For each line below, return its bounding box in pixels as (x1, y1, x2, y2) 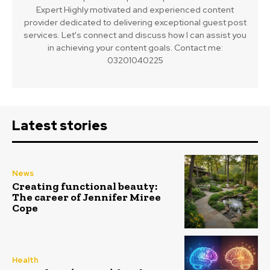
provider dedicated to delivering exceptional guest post (24, 16, 246, 28)
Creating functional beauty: (12, 180, 157, 193)
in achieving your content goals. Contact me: (47, 42, 223, 53)
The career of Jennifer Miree (12, 190, 161, 204)
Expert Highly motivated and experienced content (36, 4, 234, 15)
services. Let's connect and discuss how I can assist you (24, 29, 246, 40)
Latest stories (12, 116, 107, 134)
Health (12, 254, 39, 265)
